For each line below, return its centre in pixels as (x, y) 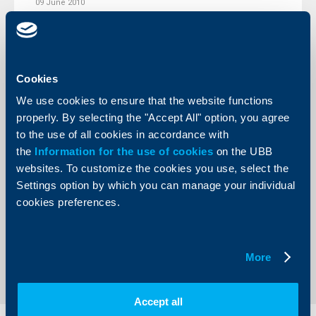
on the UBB (244, 151)
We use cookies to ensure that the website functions (145, 101)
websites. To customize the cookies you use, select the (152, 168)
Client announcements (88, 106)
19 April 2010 (59, 133)
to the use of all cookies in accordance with (122, 134)
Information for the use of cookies (126, 151)
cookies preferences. (68, 202)
